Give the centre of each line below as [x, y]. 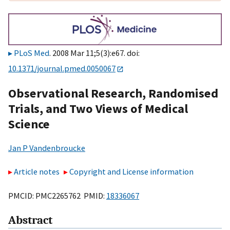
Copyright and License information [132, 172]
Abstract [30, 221]
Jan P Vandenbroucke [47, 148]
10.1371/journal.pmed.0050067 [62, 69]
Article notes [37, 172]
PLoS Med [32, 53]
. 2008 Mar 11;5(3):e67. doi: [94, 53]
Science [29, 124]
